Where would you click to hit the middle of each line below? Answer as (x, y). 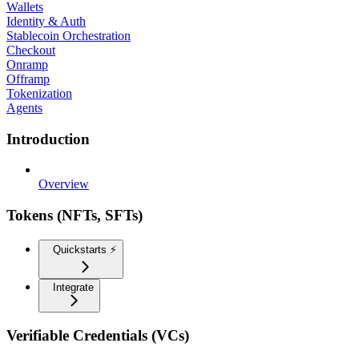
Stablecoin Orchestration (69, 35)
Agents (24, 107)
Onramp (27, 64)
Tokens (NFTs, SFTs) (75, 215)
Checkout (31, 50)
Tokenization (39, 93)
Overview (64, 184)
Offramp (28, 79)
